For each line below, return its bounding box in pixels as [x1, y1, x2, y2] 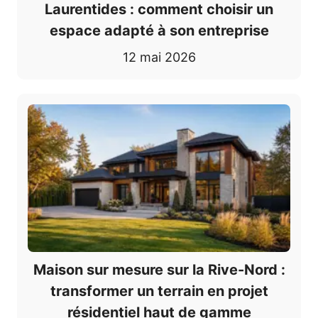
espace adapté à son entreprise [49, 21, 269, 39]
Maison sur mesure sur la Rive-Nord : [33, 261, 285, 279]
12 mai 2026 [122, 49, 196, 65]
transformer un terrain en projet [50, 283, 268, 300]
